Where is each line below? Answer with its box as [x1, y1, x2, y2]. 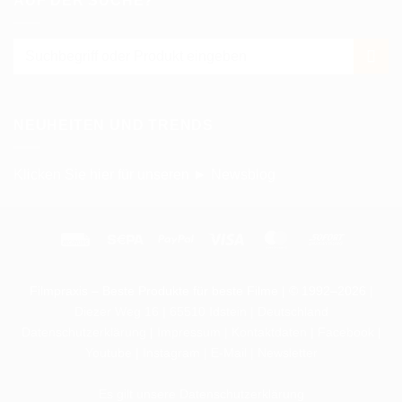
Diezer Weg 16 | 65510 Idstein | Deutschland [74, 304, 328, 319]
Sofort [344, 230, 378, 245]
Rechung [92, 230, 144, 245]
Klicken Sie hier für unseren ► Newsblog [13, 167, 275, 183]
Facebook [317, 325, 374, 340]
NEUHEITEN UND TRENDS [13, 118, 214, 134]
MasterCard [293, 230, 361, 245]
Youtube [84, 345, 132, 361]
